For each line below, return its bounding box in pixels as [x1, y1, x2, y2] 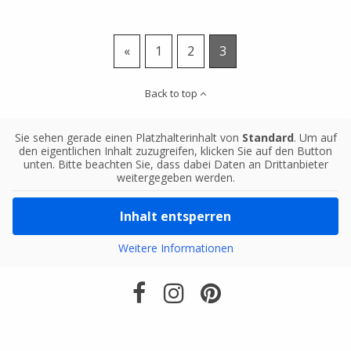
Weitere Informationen [118, 241, 233, 256]
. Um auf [293, 130, 337, 146]
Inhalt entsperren [120, 208, 231, 226]
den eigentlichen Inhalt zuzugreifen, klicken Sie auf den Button [19, 143, 332, 159]
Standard [241, 130, 294, 146]
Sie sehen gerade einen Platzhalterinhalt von [14, 130, 242, 146]
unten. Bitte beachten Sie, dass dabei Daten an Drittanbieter [23, 157, 328, 172]
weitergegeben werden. [116, 170, 235, 186]
